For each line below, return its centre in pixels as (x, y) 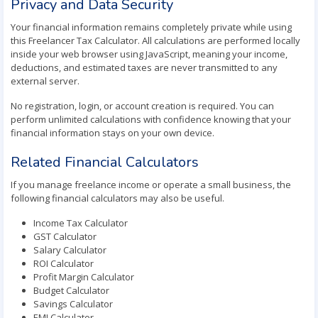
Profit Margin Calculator (84, 277)
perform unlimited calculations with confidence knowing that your (151, 119)
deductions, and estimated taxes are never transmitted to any (144, 67)
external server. (45, 81)
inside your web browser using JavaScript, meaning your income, (149, 54)
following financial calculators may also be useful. (117, 198)
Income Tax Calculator (81, 223)
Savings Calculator (73, 304)
